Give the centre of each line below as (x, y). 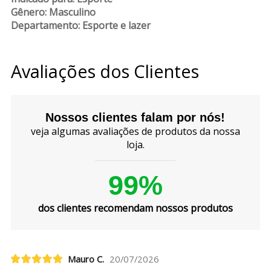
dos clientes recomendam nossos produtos (135, 208)
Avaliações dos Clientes (105, 71)
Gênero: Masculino (53, 12)
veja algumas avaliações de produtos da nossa (135, 132)
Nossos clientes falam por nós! (135, 118)
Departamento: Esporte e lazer (80, 25)
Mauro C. (86, 259)
